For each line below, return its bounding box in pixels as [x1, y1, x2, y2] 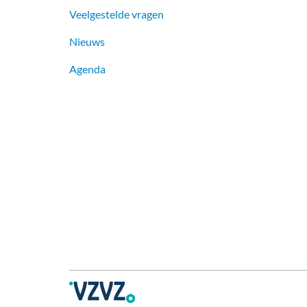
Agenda [69, 62, 106, 76]
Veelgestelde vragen [69, 8, 164, 21]
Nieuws [69, 35, 105, 49]
